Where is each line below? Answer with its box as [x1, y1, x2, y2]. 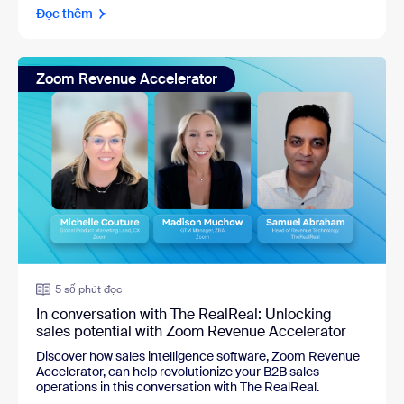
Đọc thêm [36, 5, 93, 23]
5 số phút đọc [55, 282, 123, 298]
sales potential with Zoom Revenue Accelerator [36, 322, 346, 342]
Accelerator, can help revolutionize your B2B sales [36, 363, 319, 381]
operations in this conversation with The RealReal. [36, 379, 319, 396]
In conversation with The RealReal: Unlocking [36, 305, 332, 325]
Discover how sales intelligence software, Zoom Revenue [36, 348, 360, 365]
